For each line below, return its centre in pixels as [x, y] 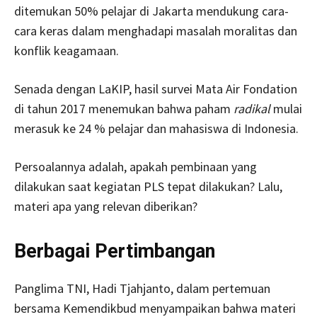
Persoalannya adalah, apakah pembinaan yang [136, 166]
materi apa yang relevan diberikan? [106, 206]
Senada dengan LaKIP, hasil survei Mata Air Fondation [156, 88]
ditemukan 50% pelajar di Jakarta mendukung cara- [151, 11]
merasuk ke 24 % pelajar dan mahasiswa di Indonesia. [156, 128]
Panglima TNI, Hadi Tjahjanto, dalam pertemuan [142, 288]
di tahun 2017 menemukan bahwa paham [124, 108]
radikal [252, 108]
